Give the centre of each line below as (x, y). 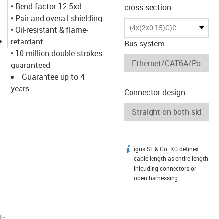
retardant (27, 41)
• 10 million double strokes (56, 53)
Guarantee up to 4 (53, 77)
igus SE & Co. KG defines (166, 149)
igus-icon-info (147, 150)
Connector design (155, 92)
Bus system (144, 43)
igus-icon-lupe (26, 35)
